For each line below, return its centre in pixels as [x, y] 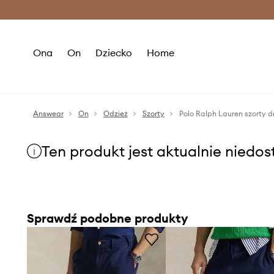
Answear [48, 113]
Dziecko [113, 53]
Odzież [115, 113]
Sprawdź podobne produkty [107, 218]
